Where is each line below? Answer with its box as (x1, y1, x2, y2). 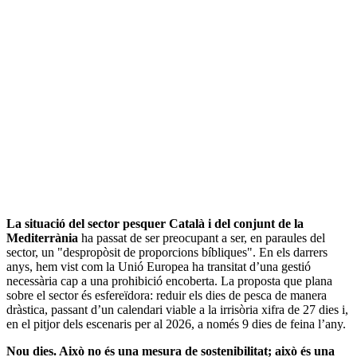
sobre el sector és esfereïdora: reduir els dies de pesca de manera (6, 288, 327, 302)
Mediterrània (6, 230, 78, 245)
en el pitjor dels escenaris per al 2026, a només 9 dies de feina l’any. (6, 316, 346, 331)
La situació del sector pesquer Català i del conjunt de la (6, 216, 304, 230)
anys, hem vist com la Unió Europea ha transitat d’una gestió (6, 259, 311, 273)
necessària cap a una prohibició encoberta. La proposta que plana (6, 273, 332, 288)
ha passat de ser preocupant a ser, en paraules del (78, 230, 325, 245)
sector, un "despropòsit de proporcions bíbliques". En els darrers (6, 245, 328, 259)
